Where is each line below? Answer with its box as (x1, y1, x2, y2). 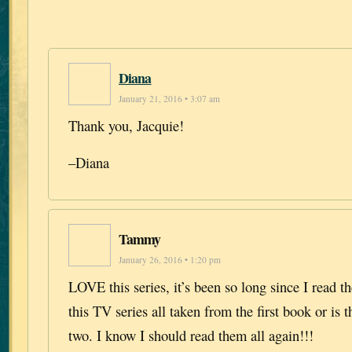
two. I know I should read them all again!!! (68, 325, 313, 346)
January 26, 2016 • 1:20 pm (119, 254, 221, 266)
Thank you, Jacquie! (68, 115, 184, 135)
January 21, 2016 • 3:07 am (119, 92, 220, 104)
